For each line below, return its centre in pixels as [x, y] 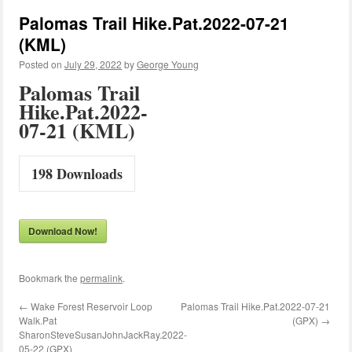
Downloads [88, 174]
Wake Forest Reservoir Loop [90, 306]
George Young [168, 64]
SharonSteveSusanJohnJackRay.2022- [103, 334]
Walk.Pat [38, 320]
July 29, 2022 [93, 64]
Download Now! [63, 231]
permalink [101, 278]
